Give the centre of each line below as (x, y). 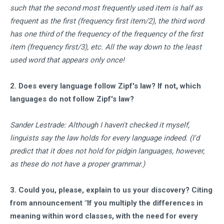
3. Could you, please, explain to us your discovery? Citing (111, 190)
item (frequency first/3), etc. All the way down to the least (106, 47)
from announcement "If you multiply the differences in (106, 203)
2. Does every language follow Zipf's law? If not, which (105, 86)
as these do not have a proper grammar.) (77, 164)
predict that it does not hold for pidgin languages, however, (107, 151)
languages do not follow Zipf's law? (72, 99)
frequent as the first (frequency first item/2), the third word (107, 21)
